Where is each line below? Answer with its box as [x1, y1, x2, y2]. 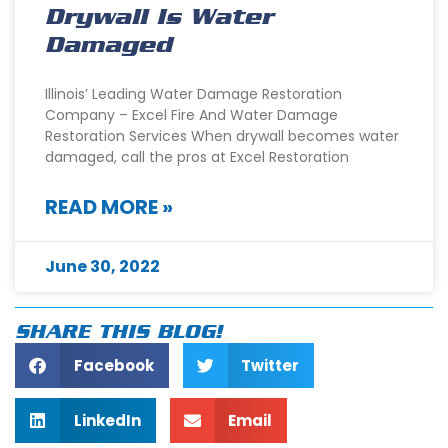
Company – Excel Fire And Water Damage [45, 105, 338, 126]
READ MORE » [45, 193, 173, 222]
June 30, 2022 [45, 255, 160, 279]
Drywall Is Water [45, 2, 273, 33]
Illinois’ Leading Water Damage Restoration [45, 84, 342, 105]
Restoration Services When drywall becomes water [45, 126, 399, 147]
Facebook [73, 354, 154, 376]
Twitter [241, 354, 299, 376]
